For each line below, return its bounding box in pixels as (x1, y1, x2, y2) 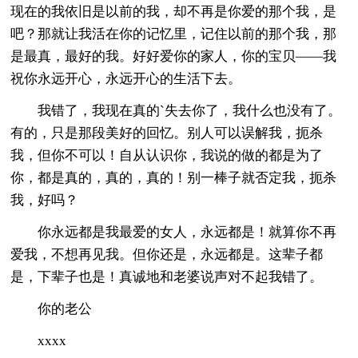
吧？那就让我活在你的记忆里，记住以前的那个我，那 (10, 26, 337, 42)
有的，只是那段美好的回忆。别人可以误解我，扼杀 (10, 125, 324, 141)
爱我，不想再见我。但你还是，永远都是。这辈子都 (10, 246, 324, 262)
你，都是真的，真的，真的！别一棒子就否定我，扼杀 (10, 169, 337, 185)
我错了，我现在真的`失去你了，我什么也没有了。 (10, 102, 342, 118)
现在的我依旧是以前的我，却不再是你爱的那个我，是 (10, 3, 337, 19)
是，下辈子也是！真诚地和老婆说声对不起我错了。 (10, 268, 324, 284)
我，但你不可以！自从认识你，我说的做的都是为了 (10, 147, 324, 163)
